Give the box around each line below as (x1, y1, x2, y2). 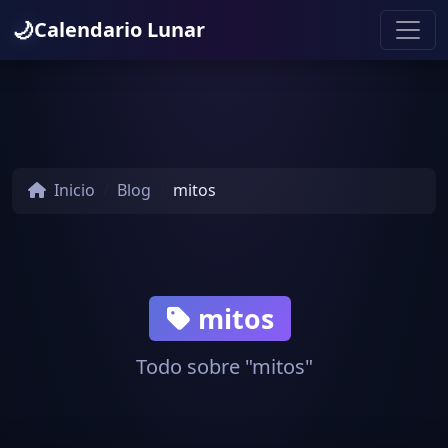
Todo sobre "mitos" (135, 353, 313, 381)
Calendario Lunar (34, 16, 205, 43)
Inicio (50, 179, 95, 202)
